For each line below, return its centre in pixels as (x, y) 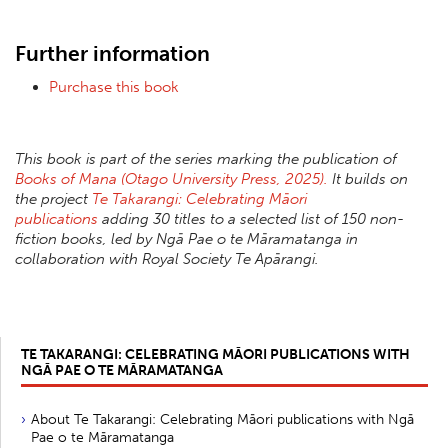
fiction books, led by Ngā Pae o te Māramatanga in (186, 239)
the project (53, 199)
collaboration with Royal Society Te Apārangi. (167, 259)
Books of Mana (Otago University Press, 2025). (171, 179)
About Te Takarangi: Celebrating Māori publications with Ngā (222, 419)
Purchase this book (114, 87)
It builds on (368, 179)
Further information (115, 54)
